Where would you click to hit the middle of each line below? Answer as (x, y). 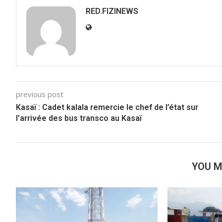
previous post (40, 94)
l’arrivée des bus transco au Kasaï (79, 118)
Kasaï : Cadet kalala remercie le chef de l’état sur (107, 107)
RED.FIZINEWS (112, 11)
